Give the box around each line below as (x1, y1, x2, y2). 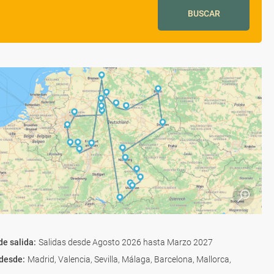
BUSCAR (187, 9, 220, 18)
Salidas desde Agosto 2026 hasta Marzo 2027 (39, 237, 213, 247)
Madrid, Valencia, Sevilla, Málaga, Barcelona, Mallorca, (28, 254, 231, 264)
